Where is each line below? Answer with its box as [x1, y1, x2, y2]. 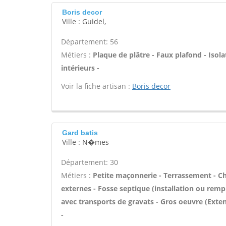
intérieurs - [61, 63, 99, 73]
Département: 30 [61, 157, 118, 167]
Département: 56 [61, 37, 118, 46]
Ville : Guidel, [62, 17, 106, 26]
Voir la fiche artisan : [61, 81, 132, 91]
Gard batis [62, 129, 98, 137]
